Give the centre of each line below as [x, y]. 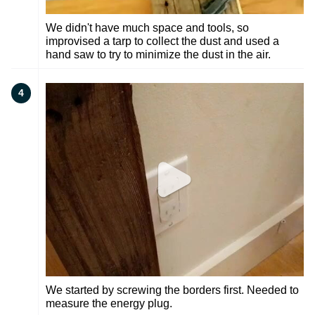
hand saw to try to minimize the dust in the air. [158, 54]
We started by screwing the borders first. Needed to [172, 290]
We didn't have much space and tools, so [147, 27]
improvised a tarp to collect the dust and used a [162, 41]
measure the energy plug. [109, 304]
